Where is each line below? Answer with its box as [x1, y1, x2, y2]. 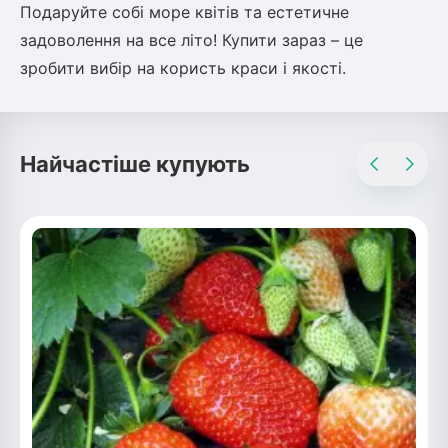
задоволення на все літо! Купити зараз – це [20, 30, 363, 50]
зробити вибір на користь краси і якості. [20, 58, 346, 78]
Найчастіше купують [20, 151, 250, 177]
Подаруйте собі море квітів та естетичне [20, 2, 349, 22]
